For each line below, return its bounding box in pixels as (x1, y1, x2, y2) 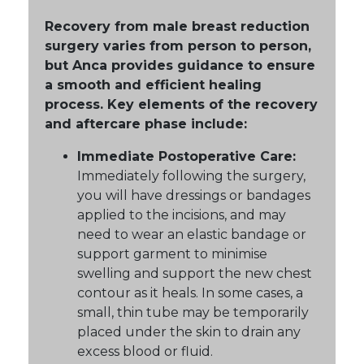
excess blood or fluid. (77, 344, 213, 360)
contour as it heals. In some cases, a (77, 285, 303, 301)
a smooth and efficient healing (45, 77, 262, 93)
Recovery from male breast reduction (45, 19, 310, 35)
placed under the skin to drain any (77, 324, 301, 340)
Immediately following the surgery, (77, 168, 305, 184)
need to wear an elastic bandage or (77, 227, 306, 243)
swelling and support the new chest (77, 266, 312, 282)
